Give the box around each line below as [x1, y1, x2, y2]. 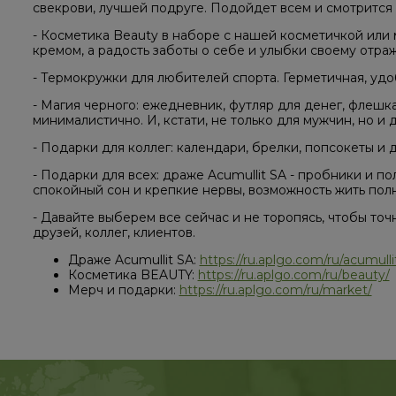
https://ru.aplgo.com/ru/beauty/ [197, 267, 390, 284]
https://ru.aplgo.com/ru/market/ [179, 282, 372, 299]
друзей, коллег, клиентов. [32, 225, 195, 241]
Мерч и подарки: [67, 282, 179, 299]
